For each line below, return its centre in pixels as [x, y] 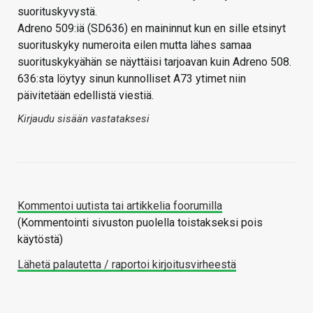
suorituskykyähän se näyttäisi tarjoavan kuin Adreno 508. [154, 61]
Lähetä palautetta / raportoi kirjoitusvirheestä [127, 264]
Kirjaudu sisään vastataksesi [83, 118]
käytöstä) [40, 239]
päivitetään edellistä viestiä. [86, 95]
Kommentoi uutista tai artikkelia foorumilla [120, 205]
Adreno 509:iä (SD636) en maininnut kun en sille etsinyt [152, 28]
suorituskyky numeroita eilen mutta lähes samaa [134, 45]
